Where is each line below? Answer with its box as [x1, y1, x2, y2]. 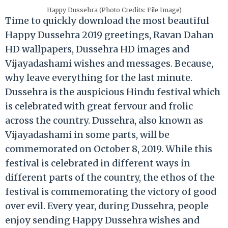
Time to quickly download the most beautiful [5, 14, 209, 26]
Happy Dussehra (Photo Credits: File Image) [46, 6, 182, 14]
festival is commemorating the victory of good [5, 185, 216, 197]
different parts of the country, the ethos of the [5, 171, 215, 183]
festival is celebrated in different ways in [5, 157, 190, 169]
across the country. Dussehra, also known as [5, 114, 203, 126]
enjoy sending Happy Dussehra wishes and [5, 214, 199, 226]
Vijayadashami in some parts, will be [5, 128, 169, 140]
